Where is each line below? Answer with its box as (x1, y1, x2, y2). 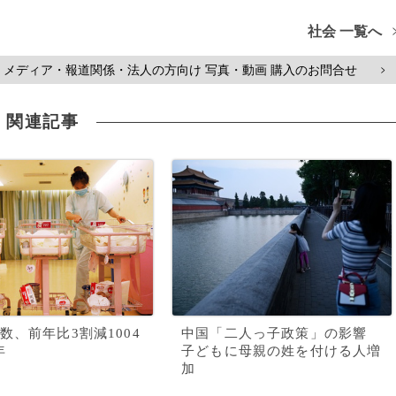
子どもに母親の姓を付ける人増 (181, 344, 382, 358)
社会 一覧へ (308, 24, 383, 39)
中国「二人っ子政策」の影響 (181, 326, 368, 340)
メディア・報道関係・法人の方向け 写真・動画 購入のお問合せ (4, 63, 357, 77)
